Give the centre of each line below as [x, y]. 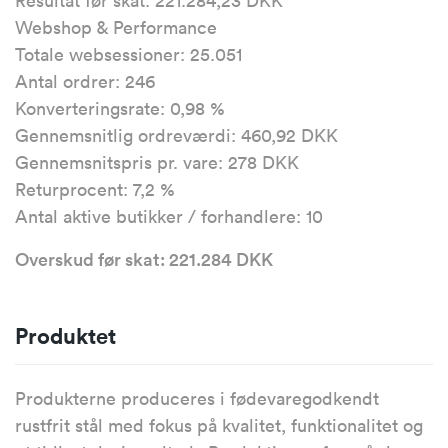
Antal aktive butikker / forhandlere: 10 [169, 216]
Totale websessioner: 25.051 [128, 54]
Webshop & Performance [116, 27]
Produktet [65, 335]
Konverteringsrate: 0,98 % [120, 108]
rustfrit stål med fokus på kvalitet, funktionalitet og [219, 425]
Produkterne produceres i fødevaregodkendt [197, 398]
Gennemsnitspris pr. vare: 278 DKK [157, 162]
